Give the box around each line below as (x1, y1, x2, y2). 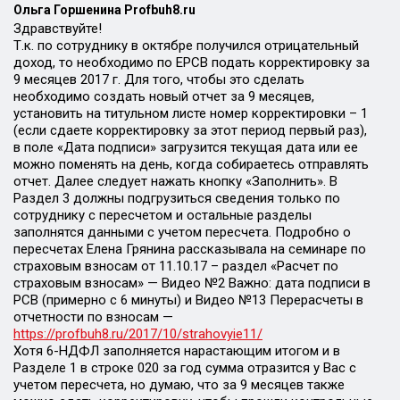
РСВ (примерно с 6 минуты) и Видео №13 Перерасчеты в (13, 292, 363, 308)
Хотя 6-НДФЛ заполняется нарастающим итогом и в (13, 343, 340, 359)
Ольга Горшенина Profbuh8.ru (13, 3, 196, 17)
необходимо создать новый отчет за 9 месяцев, (13, 88, 314, 104)
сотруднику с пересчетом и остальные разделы (13, 207, 312, 223)
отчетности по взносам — (13, 309, 173, 325)
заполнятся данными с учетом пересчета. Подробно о (13, 224, 351, 240)
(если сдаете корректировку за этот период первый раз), (13, 122, 367, 138)
